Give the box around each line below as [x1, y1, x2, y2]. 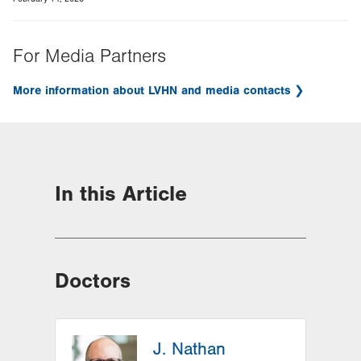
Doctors [55, 268, 131, 293]
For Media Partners [13, 45, 166, 67]
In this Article [55, 180, 187, 206]
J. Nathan [153, 338, 226, 359]
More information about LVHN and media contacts [13, 83, 291, 98]
